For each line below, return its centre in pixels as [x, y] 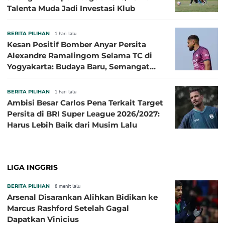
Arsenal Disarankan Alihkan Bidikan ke [82, 197]
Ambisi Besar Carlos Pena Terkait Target [85, 103]
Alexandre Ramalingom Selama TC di [80, 56]
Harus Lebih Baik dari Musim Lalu [72, 125]
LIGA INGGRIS [32, 167]
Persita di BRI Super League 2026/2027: [83, 114]
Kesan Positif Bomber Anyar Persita [77, 45]
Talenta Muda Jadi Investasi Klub [71, 9]
